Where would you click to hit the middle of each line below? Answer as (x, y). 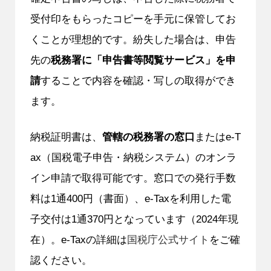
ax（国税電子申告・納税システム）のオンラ (133, 157)
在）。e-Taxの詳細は (78, 239)
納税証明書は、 (66, 136)
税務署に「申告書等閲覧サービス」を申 (143, 60)
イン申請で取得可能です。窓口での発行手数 (133, 178)
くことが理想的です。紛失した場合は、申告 (133, 39)
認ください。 (61, 260)
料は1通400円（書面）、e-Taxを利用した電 (130, 198)
